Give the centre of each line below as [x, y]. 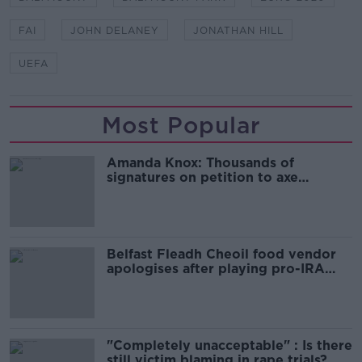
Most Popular [181, 125]
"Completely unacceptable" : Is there [229, 345]
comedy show [153, 192]
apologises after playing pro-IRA [216, 268]
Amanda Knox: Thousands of [200, 162]
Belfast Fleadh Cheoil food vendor [221, 254]
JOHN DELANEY [115, 30]
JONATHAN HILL [238, 30]
